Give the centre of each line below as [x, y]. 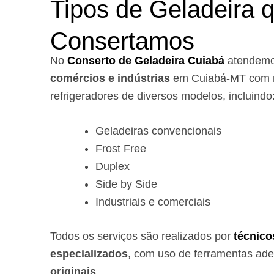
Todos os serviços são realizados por [142, 236]
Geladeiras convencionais [158, 131]
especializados [89, 254]
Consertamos [122, 41]
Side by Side [126, 184]
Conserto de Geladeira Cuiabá [146, 60]
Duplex [113, 167]
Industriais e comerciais [153, 202]
